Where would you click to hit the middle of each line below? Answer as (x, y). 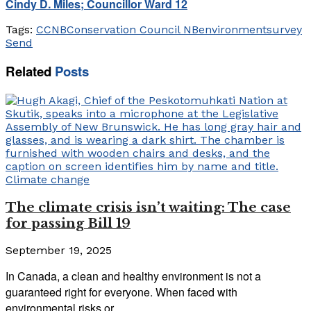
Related (28, 72)
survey (284, 29)
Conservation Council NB (133, 29)
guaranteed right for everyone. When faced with (121, 292)
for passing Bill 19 (68, 223)
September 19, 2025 (59, 251)
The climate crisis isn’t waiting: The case (148, 207)
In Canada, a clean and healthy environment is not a (133, 276)
